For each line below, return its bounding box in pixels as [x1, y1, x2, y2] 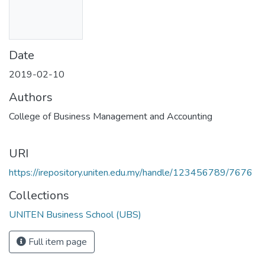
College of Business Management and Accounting [9, 109, 212, 123]
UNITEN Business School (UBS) [9, 208, 141, 221]
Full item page [26, 235, 87, 248]
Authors [9, 89, 53, 105]
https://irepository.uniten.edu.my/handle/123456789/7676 [9, 166, 253, 179]
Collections [9, 187, 69, 203]
